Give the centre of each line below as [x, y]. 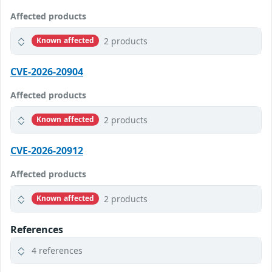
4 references [57, 250]
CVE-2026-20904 [47, 71]
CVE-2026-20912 [47, 150]
